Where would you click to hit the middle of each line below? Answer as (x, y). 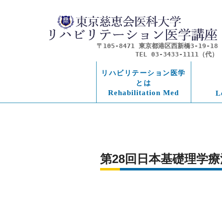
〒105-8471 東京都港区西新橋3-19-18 (157, 46)
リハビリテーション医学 (143, 73)
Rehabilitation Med (143, 93)
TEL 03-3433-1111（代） (177, 55)
